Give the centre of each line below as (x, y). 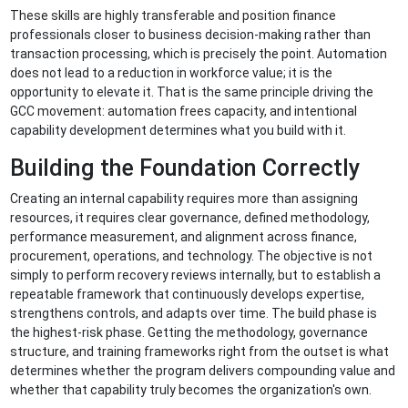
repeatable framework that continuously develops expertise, (188, 295)
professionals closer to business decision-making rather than (191, 35)
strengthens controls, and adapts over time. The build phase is (194, 314)
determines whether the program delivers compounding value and (203, 371)
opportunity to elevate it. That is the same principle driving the (192, 92)
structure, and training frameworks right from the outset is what (200, 352)
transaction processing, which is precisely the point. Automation (199, 54)
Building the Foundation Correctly (188, 168)
